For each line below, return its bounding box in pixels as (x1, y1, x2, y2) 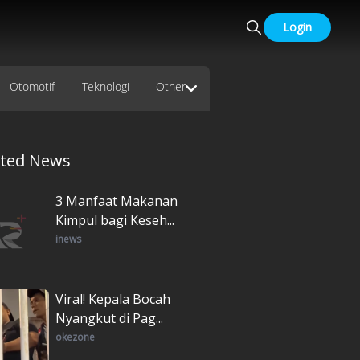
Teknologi (81, 78, 129, 94)
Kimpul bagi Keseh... (55, 211, 174, 229)
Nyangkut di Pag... (55, 309, 163, 327)
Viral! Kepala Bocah (55, 289, 170, 308)
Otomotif (10, 78, 55, 94)
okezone (55, 329, 95, 344)
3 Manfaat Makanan (55, 191, 178, 210)
